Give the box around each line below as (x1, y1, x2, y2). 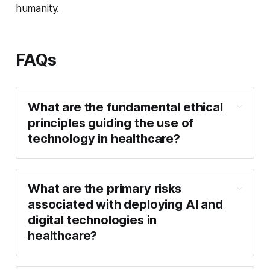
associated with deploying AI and (28, 197, 223, 212)
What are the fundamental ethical (28, 99, 223, 115)
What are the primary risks (28, 181, 181, 196)
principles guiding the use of (28, 115, 194, 130)
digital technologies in (28, 213, 157, 228)
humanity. (15, 2, 60, 15)
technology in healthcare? (28, 131, 180, 146)
